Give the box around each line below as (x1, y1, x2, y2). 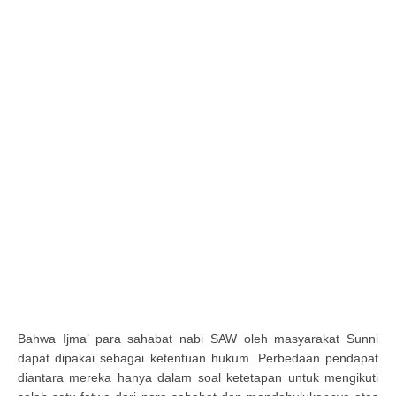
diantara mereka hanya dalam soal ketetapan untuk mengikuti (18, 370, 378, 385)
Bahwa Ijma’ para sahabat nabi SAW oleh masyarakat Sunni (18, 331, 378, 346)
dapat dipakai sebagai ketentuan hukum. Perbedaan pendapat (18, 351, 378, 365)
